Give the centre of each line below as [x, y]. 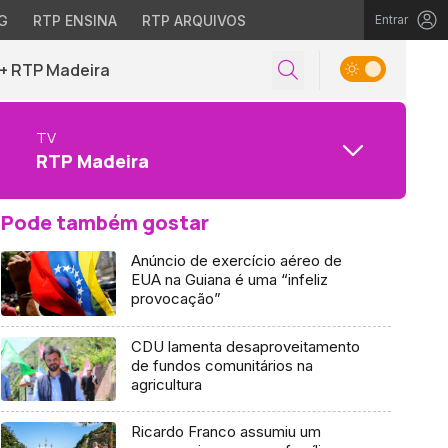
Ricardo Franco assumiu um [225, 432]
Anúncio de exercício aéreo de [236, 260]
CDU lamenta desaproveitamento [245, 346]
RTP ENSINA [74, 20]
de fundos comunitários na [221, 365]
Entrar [391, 19]
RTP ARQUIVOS [193, 20]
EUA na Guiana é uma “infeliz [229, 279]
